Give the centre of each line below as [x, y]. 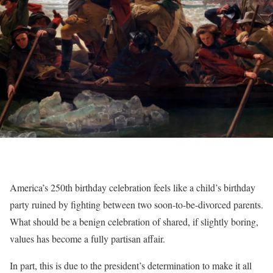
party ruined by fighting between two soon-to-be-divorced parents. [136, 204]
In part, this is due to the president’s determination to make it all [131, 265]
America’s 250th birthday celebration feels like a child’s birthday [133, 187]
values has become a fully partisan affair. [87, 239]
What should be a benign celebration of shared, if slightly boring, [134, 222]
